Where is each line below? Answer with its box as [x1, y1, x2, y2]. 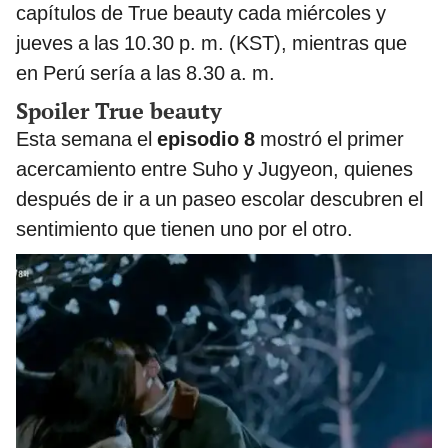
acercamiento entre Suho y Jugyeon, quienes [16, 157, 413, 182]
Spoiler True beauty [16, 96, 222, 126]
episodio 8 [152, 127, 260, 152]
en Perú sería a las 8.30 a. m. [16, 61, 275, 86]
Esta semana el [16, 127, 152, 152]
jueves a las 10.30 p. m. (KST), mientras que [16, 31, 407, 56]
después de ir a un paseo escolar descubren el [16, 187, 423, 212]
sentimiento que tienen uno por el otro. [16, 217, 353, 242]
